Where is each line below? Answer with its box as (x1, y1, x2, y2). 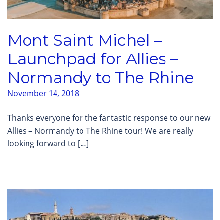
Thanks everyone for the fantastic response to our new (7, 112, 210, 124)
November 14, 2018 (7, 88, 79, 99)
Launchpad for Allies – (7, 49, 178, 69)
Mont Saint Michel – (7, 30, 162, 50)
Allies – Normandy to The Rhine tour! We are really (7, 125, 193, 137)
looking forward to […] (7, 138, 89, 149)
